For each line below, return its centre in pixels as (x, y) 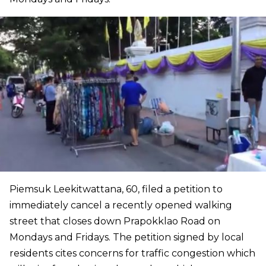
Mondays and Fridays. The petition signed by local (127, 237)
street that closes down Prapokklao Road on (115, 221)
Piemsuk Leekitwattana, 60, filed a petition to (116, 189)
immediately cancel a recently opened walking (121, 205)
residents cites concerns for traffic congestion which (132, 254)
